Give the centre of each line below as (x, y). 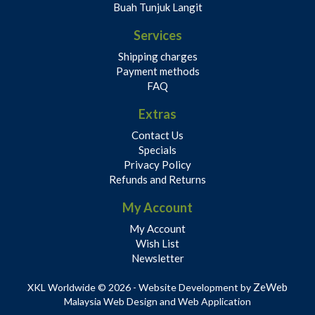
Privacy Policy (157, 165)
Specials (157, 150)
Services (157, 35)
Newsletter (157, 258)
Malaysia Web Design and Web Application (157, 301)
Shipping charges (157, 56)
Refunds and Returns (157, 179)
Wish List (157, 243)
